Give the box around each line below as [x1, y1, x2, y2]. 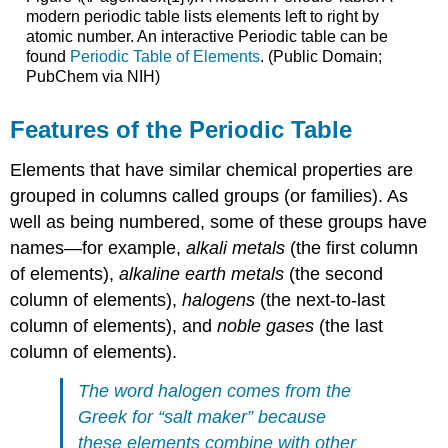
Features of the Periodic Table [10, 116, 353, 144]
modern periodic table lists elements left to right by [25, 8, 379, 26]
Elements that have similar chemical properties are [10, 159, 414, 180]
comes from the [222, 380, 352, 401]
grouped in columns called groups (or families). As [10, 185, 409, 206]
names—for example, [10, 237, 187, 258]
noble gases [217, 315, 315, 336]
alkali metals [186, 237, 286, 258]
